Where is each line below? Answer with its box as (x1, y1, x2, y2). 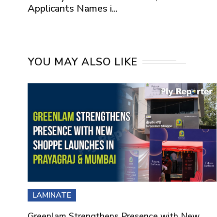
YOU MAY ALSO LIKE (28, 54, 138, 69)
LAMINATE (32, 190, 71, 201)
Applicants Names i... (28, 1, 118, 15)
